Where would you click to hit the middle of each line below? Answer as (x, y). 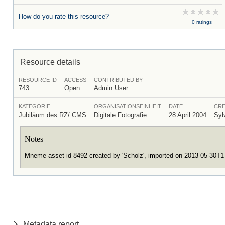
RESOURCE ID (38, 80)
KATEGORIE (34, 106)
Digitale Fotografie (120, 115)
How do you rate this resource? (64, 16)
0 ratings (202, 22)
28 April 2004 (188, 115)
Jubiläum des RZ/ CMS (52, 115)
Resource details (50, 62)
